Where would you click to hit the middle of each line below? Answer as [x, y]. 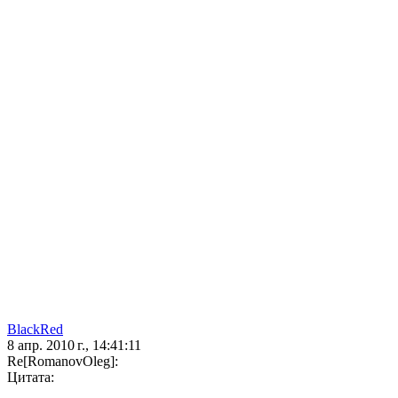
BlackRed [35, 330]
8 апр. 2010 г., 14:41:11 [74, 346]
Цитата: [31, 378]
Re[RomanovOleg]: [63, 362]
